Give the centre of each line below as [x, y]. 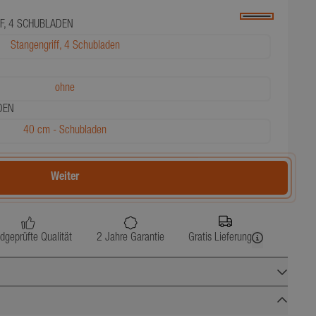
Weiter [65, 178]
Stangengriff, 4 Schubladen [65, 47]
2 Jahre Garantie [130, 238]
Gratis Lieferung [220, 238]
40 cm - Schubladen [65, 131]
